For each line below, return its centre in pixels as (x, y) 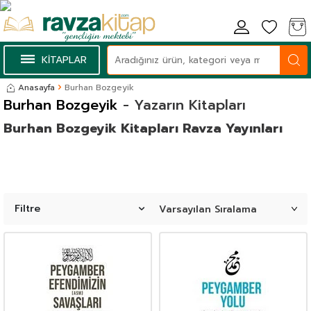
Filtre (27, 209)
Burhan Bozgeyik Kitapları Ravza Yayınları (143, 129)
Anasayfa (36, 88)
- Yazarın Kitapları (182, 105)
